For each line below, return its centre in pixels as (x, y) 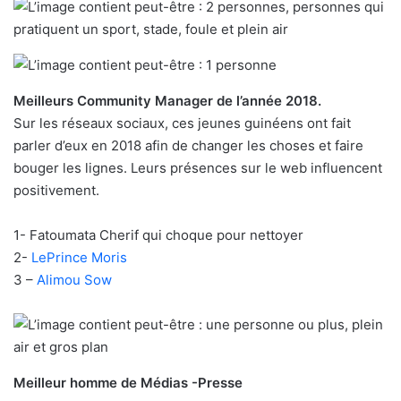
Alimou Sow (74, 280)
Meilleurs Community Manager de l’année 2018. (167, 101)
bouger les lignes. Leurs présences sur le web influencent (198, 168)
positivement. (56, 191)
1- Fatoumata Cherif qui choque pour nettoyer (158, 235)
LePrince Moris (79, 258)
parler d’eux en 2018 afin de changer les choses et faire (188, 146)
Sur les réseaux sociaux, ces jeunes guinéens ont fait (182, 124)
